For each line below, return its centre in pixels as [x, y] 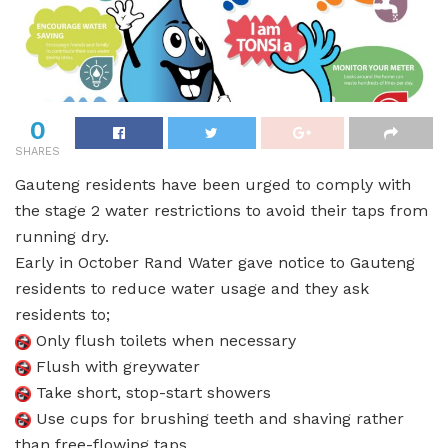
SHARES [37, 151]
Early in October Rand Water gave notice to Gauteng [215, 262]
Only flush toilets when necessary [163, 340]
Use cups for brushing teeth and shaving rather [217, 418]
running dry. [62, 236]
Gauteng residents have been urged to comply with [213, 184]
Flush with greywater [115, 366]
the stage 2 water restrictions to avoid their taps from [221, 210]
